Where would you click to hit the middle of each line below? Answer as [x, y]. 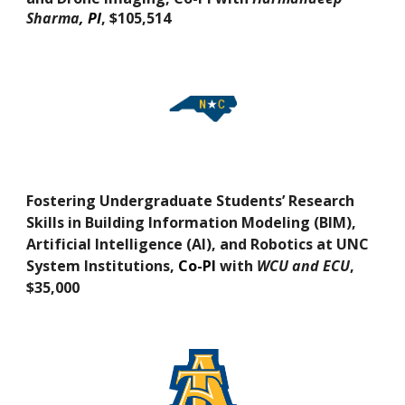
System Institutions [99, 265]
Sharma [53, 18]
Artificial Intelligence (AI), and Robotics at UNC [198, 244]
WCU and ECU [302, 265]
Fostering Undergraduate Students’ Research [191, 200]
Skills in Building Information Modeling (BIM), [192, 222]
